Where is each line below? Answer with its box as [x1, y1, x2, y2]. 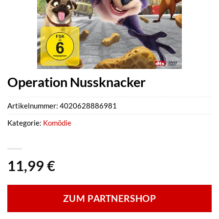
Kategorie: [7, 118, 43, 128]
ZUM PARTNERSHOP [63, 193, 156, 204]
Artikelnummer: [7, 101, 60, 110]
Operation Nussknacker [7, 74, 146, 90]
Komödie [43, 118, 71, 128]
